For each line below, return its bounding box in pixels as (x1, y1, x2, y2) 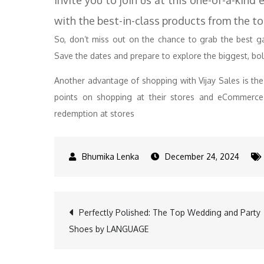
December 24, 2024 (165, 151, 239, 161)
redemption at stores (54, 108, 134, 118)
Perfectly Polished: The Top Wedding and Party (79, 207, 260, 217)
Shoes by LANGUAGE (69, 224, 148, 234)
